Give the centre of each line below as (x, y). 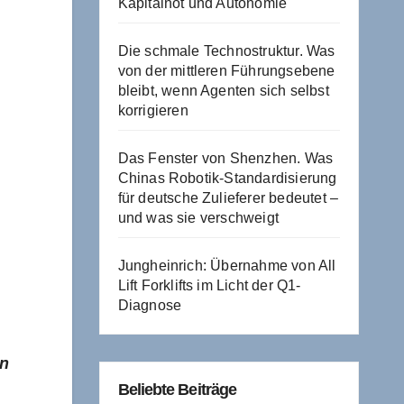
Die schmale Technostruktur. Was (226, 50)
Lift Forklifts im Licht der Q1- (209, 285)
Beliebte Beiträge (177, 389)
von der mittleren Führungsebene (226, 70)
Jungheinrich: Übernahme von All (227, 265)
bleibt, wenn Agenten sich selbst (223, 90)
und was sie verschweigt (198, 217)
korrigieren (153, 110)
